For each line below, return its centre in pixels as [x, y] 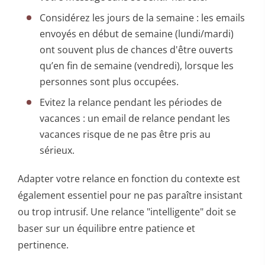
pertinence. [43, 245]
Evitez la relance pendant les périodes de [131, 102]
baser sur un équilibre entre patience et [106, 228]
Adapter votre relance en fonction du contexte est [129, 178]
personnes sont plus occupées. [109, 81]
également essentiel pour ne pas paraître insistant [130, 195]
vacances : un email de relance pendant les [135, 118]
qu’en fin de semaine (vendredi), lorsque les [137, 65]
